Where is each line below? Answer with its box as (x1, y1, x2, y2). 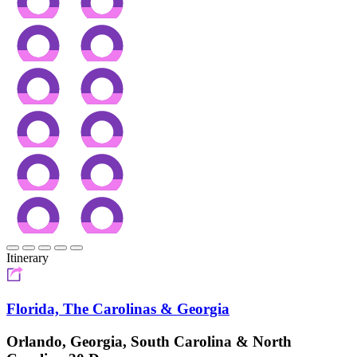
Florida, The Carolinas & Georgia (6, 300, 229, 317)
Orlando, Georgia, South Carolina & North (6, 332, 292, 350)
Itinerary (6, 251, 49, 265)
